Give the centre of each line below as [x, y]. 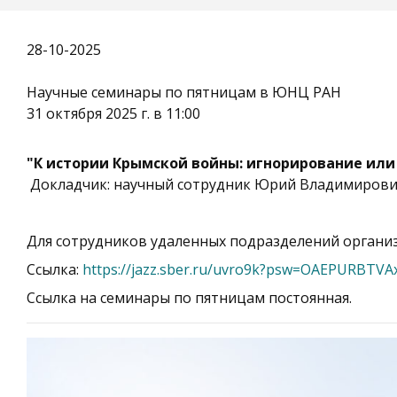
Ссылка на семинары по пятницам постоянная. [189, 298]
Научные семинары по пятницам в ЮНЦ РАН [184, 92]
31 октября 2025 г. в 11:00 [115, 113]
